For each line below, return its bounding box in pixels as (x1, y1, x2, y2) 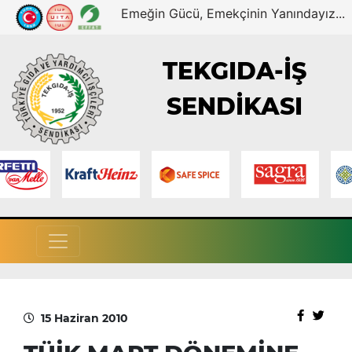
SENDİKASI (167, 92, 303, 122)
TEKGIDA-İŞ (163, 57, 307, 86)
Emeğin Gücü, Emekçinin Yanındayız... (121, 5, 346, 21)
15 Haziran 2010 (41, 310, 128, 325)
